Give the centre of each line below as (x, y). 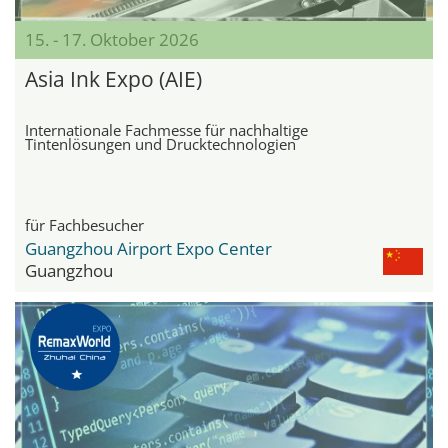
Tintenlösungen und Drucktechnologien (160, 143)
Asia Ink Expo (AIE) (113, 78)
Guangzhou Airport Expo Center (148, 248)
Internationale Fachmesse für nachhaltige (166, 129)
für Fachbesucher (84, 224)
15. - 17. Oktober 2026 (112, 39)
